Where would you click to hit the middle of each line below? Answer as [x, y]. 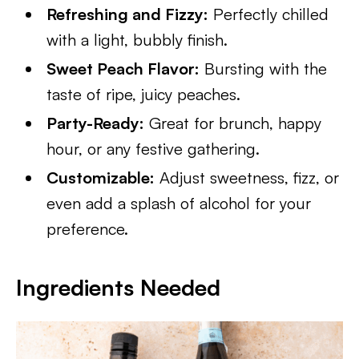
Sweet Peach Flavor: [123, 69]
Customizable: [101, 177]
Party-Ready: [96, 123]
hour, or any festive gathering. [153, 149]
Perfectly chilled [269, 14]
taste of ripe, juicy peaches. [144, 94]
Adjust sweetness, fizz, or [247, 177]
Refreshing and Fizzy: [128, 14]
